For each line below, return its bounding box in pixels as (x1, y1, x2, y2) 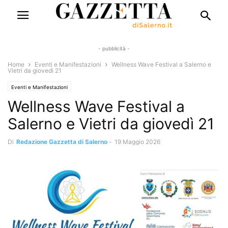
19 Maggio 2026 (115, 138, 160, 146)
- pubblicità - (98, 45, 130, 51)
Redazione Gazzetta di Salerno (16, 138, 107, 146)
